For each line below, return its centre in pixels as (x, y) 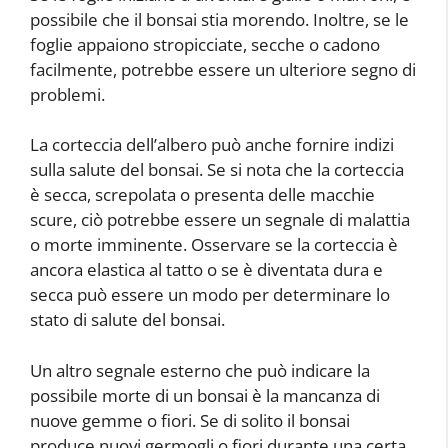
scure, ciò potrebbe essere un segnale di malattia (220, 220)
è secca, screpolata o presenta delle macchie (202, 195)
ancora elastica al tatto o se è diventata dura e (206, 270)
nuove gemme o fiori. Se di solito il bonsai (190, 420)
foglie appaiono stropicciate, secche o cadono (205, 44)
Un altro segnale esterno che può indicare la (200, 370)
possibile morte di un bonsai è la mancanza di (205, 395)
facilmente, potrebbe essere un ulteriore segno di (223, 69)
